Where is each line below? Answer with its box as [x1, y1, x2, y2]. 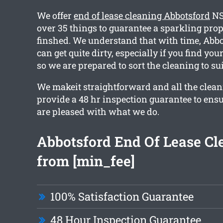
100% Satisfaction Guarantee [50, 189, 194, 204]
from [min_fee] [36, 152, 135, 171]
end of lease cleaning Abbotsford [73, 9, 210, 22]
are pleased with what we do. [36, 106, 159, 118]
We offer [36, 9, 74, 22]
